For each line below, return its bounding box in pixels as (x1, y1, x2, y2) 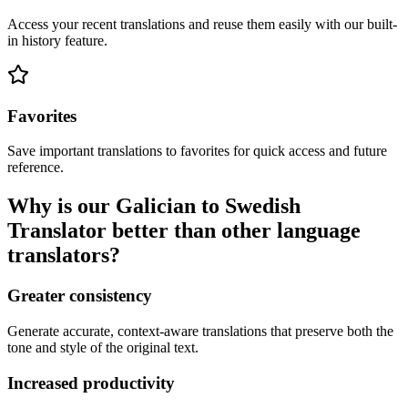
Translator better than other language (7, 219, 361, 243)
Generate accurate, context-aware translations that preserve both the (7, 322, 393, 339)
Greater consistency (7, 286, 152, 306)
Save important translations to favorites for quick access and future (7, 143, 387, 159)
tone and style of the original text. (7, 339, 199, 355)
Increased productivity (7, 372, 175, 393)
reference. (7, 159, 64, 176)
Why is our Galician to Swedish (7, 194, 301, 219)
